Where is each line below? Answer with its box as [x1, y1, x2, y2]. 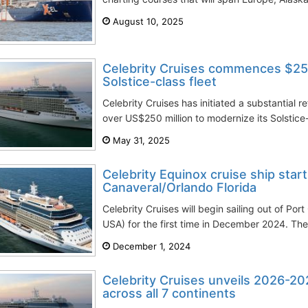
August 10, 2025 [110, 16, 184, 27]
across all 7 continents [102, 286, 236, 300]
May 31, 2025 [110, 135, 170, 146]
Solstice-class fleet [102, 74, 217, 89]
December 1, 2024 [110, 241, 190, 252]
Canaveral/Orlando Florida [102, 180, 256, 195]
